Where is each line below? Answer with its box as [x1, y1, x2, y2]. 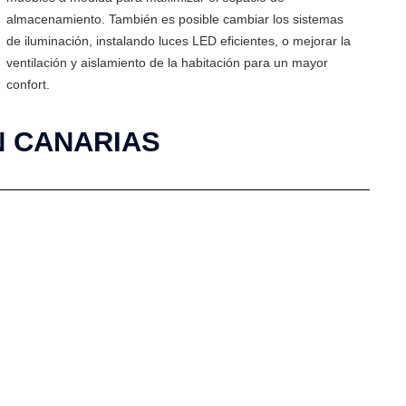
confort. [5, 77, 50, 92]
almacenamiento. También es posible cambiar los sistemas [5, 12, 343, 26]
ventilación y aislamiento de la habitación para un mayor [5, 55, 328, 70]
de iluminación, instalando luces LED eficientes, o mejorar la [5, 34, 351, 48]
